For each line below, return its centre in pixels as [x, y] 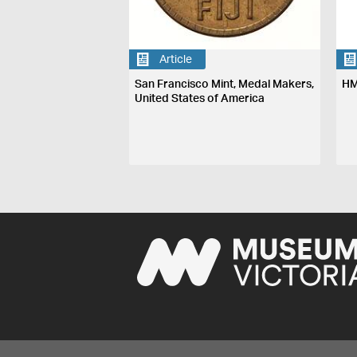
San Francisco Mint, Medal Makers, [225, 85]
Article [176, 59]
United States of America [200, 99]
